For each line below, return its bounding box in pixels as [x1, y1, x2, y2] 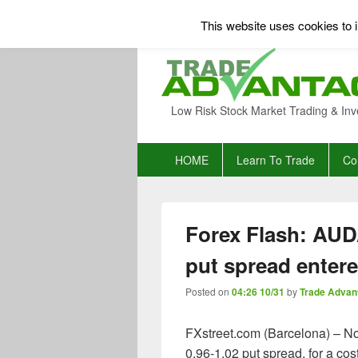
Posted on [185, 284, 232, 298]
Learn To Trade [236, 152, 315, 168]
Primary [137, 141, 181, 160]
